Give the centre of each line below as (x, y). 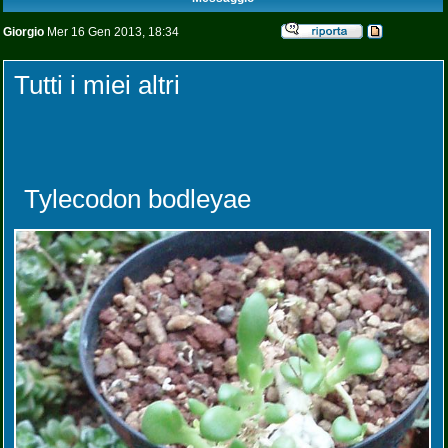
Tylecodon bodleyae (137, 199)
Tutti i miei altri (97, 85)
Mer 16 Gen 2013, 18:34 (111, 32)
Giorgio (23, 32)
